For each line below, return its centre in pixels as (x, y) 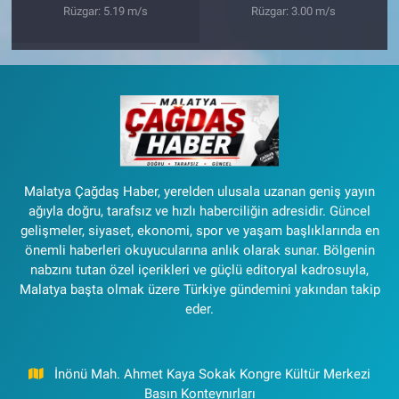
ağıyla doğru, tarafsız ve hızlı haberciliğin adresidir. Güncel (199, 212)
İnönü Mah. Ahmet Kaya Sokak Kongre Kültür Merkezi (213, 375)
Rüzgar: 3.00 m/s (294, 12)
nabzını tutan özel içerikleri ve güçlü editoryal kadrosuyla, (199, 270)
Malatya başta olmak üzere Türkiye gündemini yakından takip (199, 290)
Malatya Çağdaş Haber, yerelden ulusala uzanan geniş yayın (199, 192)
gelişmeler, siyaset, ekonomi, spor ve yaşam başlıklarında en (199, 231)
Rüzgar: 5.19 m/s (105, 12)
